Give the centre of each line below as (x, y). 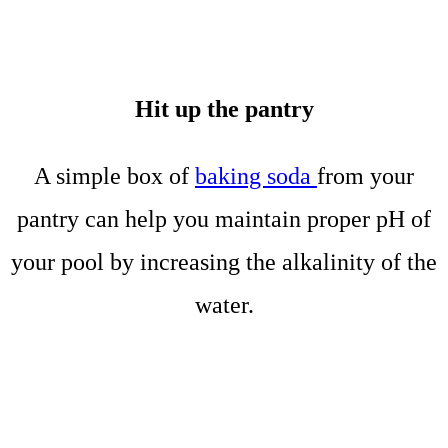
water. (224, 304)
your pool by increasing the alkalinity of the (224, 261)
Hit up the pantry (224, 108)
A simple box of (114, 175)
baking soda (256, 175)
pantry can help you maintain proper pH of (224, 218)
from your (365, 175)
